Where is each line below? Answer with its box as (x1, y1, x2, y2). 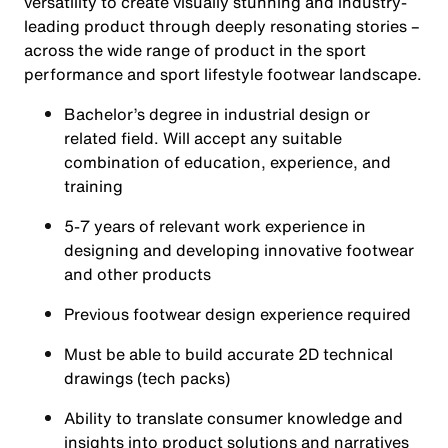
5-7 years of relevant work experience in (64, 214, 366, 238)
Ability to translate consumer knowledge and (64, 406, 403, 430)
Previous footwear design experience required (64, 302, 415, 326)
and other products (64, 262, 215, 286)
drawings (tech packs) (64, 366, 234, 390)
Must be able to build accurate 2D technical (64, 342, 393, 366)
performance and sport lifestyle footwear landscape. (24, 62, 424, 86)
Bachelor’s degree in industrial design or (64, 102, 370, 126)
